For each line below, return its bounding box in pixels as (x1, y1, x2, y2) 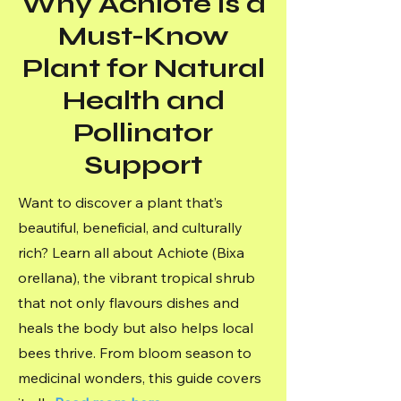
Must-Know (57, 20, 229, 52)
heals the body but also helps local (18, 319, 253, 337)
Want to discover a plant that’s (18, 193, 223, 211)
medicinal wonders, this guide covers (18, 369, 261, 387)
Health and (62, 84, 225, 116)
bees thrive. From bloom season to (18, 344, 252, 362)
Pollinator (73, 116, 213, 149)
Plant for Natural (21, 52, 265, 84)
